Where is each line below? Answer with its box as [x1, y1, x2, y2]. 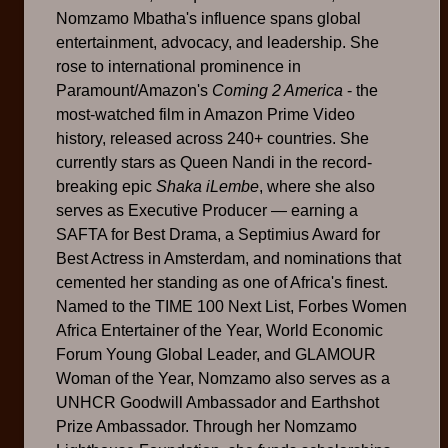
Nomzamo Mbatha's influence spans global [56, 10, 361, 28]
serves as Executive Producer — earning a [56, 202, 358, 220]
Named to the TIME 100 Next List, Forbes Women [56, 298, 407, 316]
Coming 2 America [212, 82, 343, 100]
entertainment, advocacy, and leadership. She [56, 34, 379, 52]
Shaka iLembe [156, 178, 259, 196]
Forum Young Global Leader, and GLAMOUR [56, 346, 376, 364]
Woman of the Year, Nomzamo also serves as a [56, 370, 390, 388]
